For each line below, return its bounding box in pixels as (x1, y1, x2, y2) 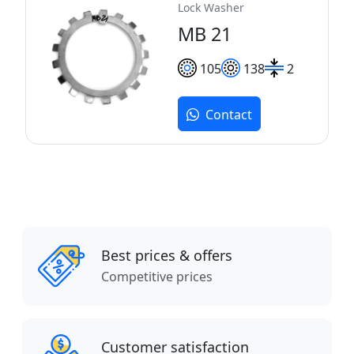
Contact (205, 106, 252, 124)
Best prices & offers (101, 245, 232, 265)
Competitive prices (101, 267, 213, 285)
